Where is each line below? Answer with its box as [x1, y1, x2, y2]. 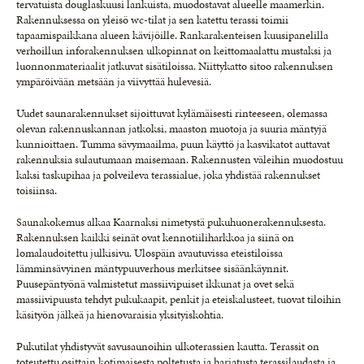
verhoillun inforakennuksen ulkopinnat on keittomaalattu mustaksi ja [16, 42, 331, 58]
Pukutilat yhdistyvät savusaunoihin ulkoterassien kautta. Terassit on [16, 338, 319, 354]
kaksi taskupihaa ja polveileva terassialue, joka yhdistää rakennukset [16, 167, 320, 183]
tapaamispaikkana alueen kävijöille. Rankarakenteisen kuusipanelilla [16, 27, 328, 43]
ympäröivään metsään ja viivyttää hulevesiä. [16, 73, 211, 89]
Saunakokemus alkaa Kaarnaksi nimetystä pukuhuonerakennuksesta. [16, 214, 326, 230]
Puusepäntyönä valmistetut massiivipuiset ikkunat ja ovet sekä [16, 275, 294, 292]
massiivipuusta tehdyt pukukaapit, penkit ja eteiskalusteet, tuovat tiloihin [16, 291, 341, 307]
